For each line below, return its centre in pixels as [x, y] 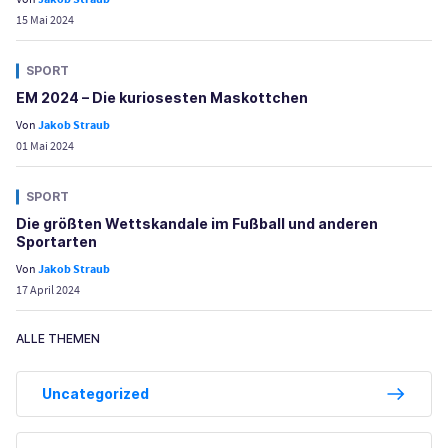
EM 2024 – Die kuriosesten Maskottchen [162, 98]
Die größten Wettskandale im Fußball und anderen [197, 224]
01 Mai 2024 [45, 146]
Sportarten [56, 242]
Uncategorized [95, 394]
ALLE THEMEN [58, 339]
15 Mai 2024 [45, 20]
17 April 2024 [48, 290]
